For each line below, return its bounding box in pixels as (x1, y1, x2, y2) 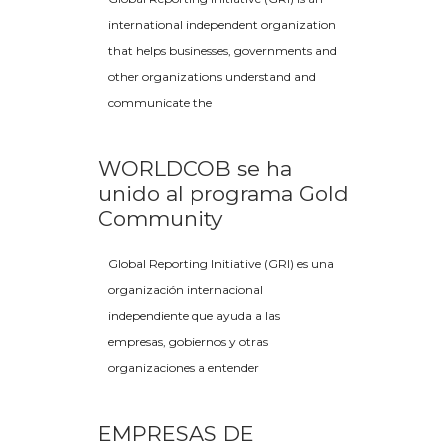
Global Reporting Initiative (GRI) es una (108, 256, 334, 271)
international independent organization (108, 17, 336, 32)
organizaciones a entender (108, 360, 259, 375)
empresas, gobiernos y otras (108, 334, 268, 349)
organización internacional (108, 282, 263, 297)
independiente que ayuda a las (108, 308, 280, 323)
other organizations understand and (108, 69, 316, 84)
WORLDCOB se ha (98, 156, 292, 181)
